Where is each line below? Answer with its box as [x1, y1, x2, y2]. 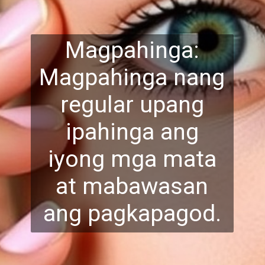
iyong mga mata [47, 146, 216, 173]
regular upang [60, 91, 204, 118]
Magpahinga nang [39, 64, 225, 91]
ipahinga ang [65, 118, 199, 146]
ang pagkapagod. [43, 200, 221, 227]
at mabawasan [56, 173, 209, 200]
